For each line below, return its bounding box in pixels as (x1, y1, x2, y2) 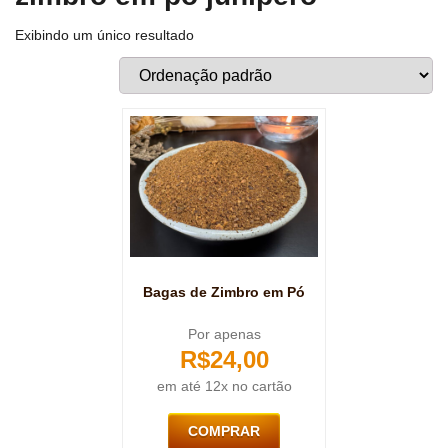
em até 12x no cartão (156, 378, 292, 395)
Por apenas (187, 326, 261, 343)
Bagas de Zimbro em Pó (143, 284, 305, 301)
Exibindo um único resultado (15, 27, 194, 44)
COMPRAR (188, 423, 260, 440)
